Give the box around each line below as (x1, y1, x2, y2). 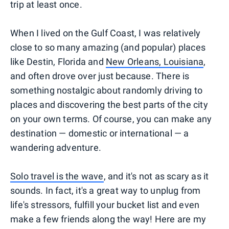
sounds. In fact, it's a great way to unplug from (10, 185, 201, 196)
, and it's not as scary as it (103, 170, 209, 181)
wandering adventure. (10, 142, 101, 153)
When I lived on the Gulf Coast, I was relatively (10, 27, 201, 38)
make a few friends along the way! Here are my (10, 213, 207, 224)
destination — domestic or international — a (10, 127, 189, 139)
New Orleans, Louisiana (106, 56, 204, 67)
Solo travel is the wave (10, 170, 104, 181)
